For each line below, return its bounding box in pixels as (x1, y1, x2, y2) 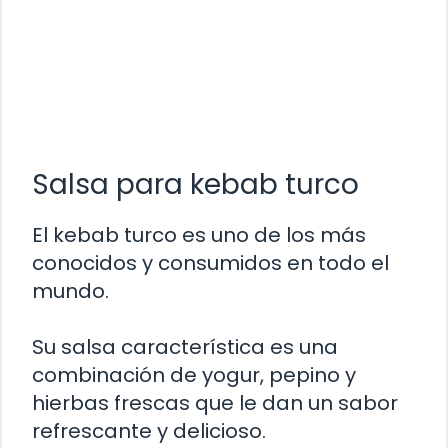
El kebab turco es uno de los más (32, 220, 366, 249)
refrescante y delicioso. (32, 416, 266, 445)
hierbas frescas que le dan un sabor (32, 388, 398, 417)
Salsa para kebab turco (32, 164, 359, 204)
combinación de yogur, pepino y (32, 360, 356, 389)
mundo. (32, 276, 109, 305)
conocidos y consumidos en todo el (32, 248, 389, 277)
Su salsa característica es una (32, 332, 338, 361)
